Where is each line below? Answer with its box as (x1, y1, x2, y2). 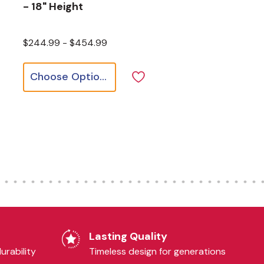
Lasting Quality (89, 229, 167, 243)
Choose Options (100, 70, 107, 84)
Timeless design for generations (89, 245, 226, 258)
